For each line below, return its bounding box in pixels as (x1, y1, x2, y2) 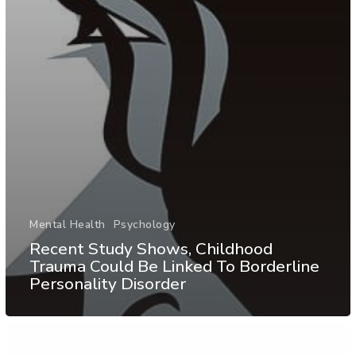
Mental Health (29, 217, 106, 233)
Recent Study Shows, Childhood (29, 238, 273, 261)
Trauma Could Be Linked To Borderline (29, 255, 319, 278)
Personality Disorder (29, 273, 186, 296)
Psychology (113, 217, 176, 233)
